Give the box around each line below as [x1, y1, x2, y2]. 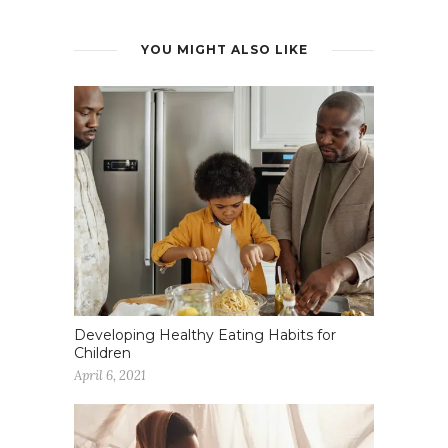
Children [74, 344, 131, 363]
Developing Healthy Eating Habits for [74, 326, 336, 345]
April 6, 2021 [74, 367, 146, 385]
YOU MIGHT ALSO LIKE [140, 41, 308, 57]
